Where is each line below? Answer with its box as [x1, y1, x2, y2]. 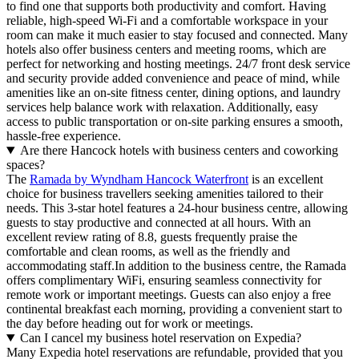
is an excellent [248, 172, 323, 187]
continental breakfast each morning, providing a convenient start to [6, 302, 342, 317]
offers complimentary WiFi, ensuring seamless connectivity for [6, 273, 321, 288]
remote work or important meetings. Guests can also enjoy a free [6, 288, 331, 302]
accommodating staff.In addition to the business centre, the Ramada [6, 259, 346, 273]
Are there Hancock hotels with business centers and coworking [19, 143, 338, 158]
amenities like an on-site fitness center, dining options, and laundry [6, 86, 341, 100]
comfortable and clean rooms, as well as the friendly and [6, 244, 290, 259]
